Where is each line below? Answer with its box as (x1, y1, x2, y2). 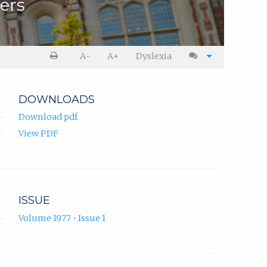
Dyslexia (136, 51, 172, 62)
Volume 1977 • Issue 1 (18, 212, 105, 223)
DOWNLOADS (18, 93, 95, 107)
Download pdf (18, 111, 77, 123)
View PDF (18, 128, 58, 139)
